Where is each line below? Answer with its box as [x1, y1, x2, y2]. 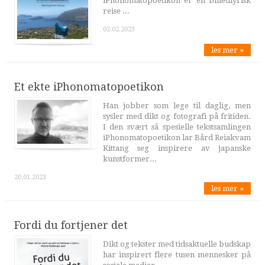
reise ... [102, 7, 130, 16]
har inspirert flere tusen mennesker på [102, 250, 251, 259]
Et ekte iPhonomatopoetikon [14, 80, 164, 93]
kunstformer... [102, 154, 157, 163]
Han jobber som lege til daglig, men [102, 101, 251, 110]
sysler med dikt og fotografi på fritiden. [102, 111, 251, 121]
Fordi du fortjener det [14, 218, 128, 231]
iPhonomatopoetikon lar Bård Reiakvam [102, 132, 251, 142]
